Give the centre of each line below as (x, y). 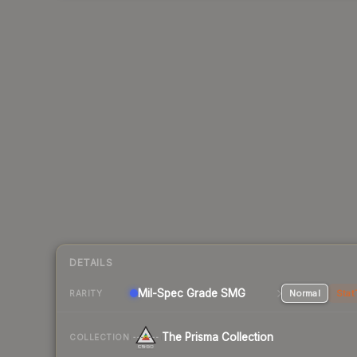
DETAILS (91, 263)
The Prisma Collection (218, 337)
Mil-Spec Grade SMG (192, 294)
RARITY (86, 293)
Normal (304, 294)
